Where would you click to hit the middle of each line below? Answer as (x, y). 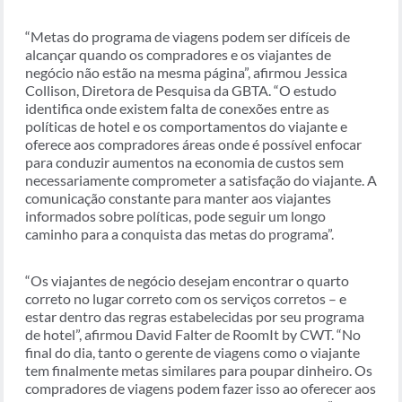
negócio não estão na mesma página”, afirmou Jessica (186, 73)
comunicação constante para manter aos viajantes (178, 198)
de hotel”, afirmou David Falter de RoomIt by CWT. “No (193, 335)
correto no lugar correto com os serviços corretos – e (186, 299)
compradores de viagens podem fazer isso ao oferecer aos (201, 389)
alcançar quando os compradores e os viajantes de (178, 55)
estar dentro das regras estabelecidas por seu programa (195, 317)
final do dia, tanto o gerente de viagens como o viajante (192, 353)
